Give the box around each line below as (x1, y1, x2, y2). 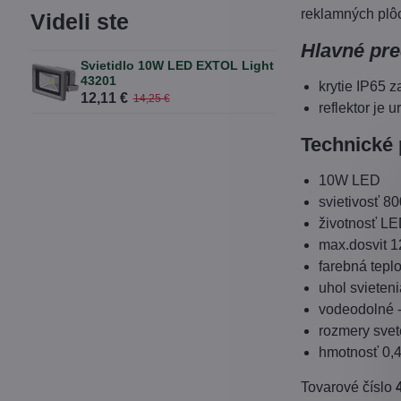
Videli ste (30, 10, 129, 34)
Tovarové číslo (301, 380, 397, 395)
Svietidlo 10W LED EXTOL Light (80, 58, 274, 73)
